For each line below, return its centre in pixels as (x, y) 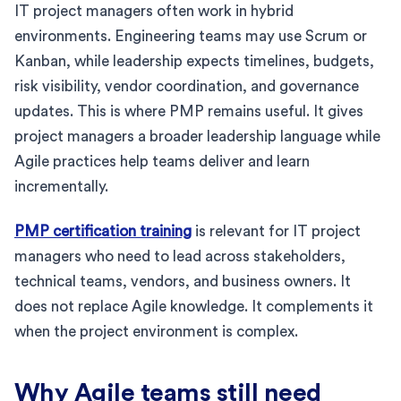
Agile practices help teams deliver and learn (162, 161)
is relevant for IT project (276, 231)
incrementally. (61, 186)
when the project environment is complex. (156, 331)
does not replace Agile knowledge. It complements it (194, 306)
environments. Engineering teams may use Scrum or (191, 36)
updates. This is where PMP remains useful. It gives (189, 111)
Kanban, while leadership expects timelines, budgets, (194, 61)
